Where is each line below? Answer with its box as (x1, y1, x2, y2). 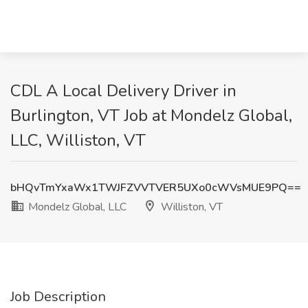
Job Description (10, 287, 106, 306)
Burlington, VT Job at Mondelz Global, (10, 104, 292, 126)
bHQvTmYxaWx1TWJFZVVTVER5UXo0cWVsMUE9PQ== (10, 180, 301, 195)
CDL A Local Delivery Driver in (10, 80, 236, 102)
